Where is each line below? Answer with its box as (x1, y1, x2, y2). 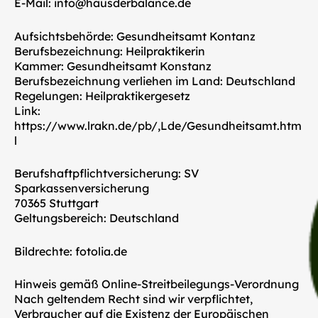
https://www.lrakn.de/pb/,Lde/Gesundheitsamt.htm (14, 118, 302, 133)
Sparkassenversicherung (14, 181, 149, 196)
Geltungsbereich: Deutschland (14, 211, 179, 226)
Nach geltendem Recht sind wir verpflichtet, (14, 292, 253, 307)
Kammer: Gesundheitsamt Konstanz (14, 58, 212, 73)
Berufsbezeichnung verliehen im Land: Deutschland (14, 73, 295, 88)
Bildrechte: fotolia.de (14, 243, 127, 258)
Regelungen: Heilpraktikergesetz (14, 88, 190, 103)
